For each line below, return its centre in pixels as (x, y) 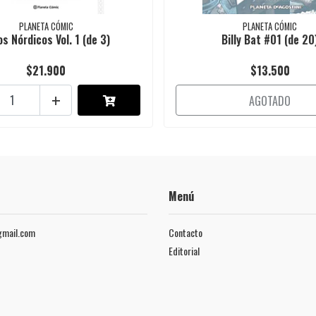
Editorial (184, 251)
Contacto (186, 233)
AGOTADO (270, 101)
